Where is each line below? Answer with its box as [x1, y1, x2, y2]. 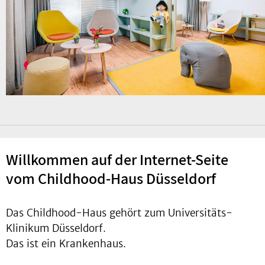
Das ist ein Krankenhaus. [6, 237, 126, 251]
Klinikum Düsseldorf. [6, 222, 106, 235]
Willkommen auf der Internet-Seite [6, 149, 228, 170]
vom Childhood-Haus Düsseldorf [6, 168, 216, 189]
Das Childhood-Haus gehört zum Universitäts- [6, 206, 232, 220]
